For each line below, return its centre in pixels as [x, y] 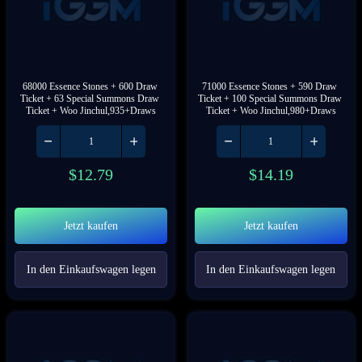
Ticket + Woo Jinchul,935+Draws [91, 111]
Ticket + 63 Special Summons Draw [90, 99]
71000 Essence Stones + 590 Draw [270, 86]
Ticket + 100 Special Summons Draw [269, 99]
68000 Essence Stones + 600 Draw [90, 86]
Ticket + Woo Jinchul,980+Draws [271, 111]
